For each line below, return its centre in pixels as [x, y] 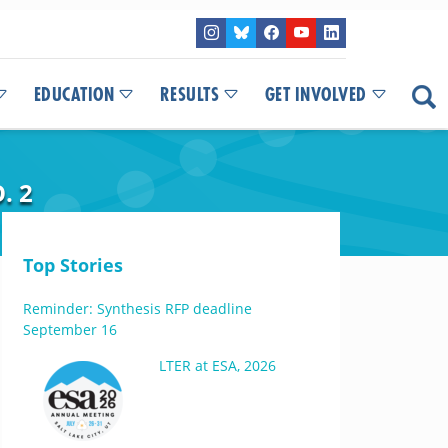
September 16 [69, 329]
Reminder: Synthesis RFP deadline [137, 308]
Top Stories [72, 265]
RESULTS [189, 95]
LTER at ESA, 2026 [217, 365]
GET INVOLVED [315, 95]
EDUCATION [73, 95]
